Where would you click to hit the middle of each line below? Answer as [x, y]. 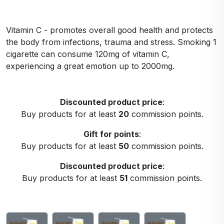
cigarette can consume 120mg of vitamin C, [88, 54]
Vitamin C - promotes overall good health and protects [109, 30]
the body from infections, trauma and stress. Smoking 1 [111, 42]
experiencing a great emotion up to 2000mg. [90, 66]
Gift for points [111, 134]
